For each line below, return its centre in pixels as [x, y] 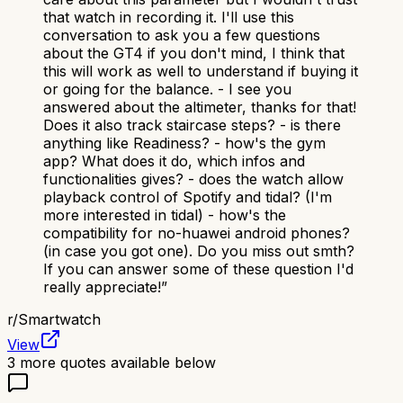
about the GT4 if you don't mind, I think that [194, 54]
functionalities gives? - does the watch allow [193, 179]
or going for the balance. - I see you [167, 90]
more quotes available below [116, 363]
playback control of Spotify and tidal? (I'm [188, 197]
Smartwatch [59, 320]
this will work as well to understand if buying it [201, 72]
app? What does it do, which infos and [174, 161]
